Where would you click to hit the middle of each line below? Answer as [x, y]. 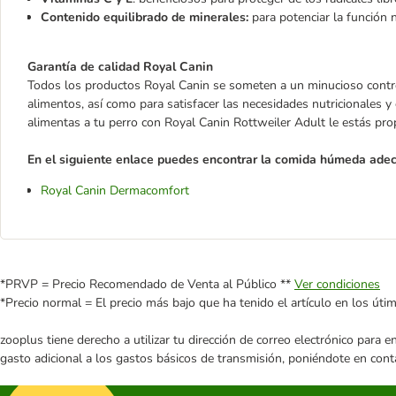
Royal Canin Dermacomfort [115, 190]
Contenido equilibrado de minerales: [146, 17]
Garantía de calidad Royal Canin [120, 66]
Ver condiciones [337, 284]
